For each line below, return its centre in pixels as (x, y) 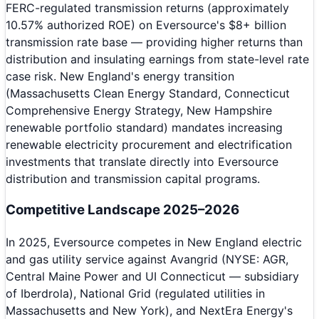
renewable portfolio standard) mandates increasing (144, 127)
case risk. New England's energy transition (120, 76)
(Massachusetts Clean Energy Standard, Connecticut (148, 93)
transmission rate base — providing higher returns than (154, 42)
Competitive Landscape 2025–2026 (122, 210)
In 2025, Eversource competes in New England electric (154, 242)
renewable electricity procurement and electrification (149, 144)
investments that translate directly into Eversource (142, 161)
